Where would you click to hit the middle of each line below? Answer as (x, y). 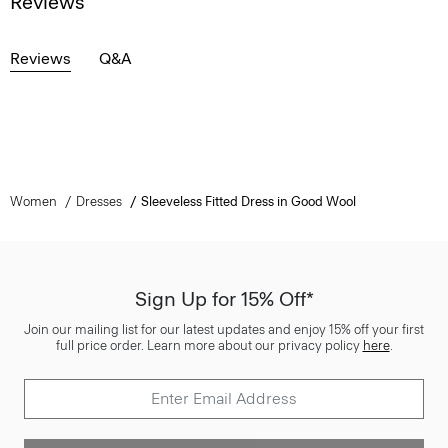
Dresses (98, 201)
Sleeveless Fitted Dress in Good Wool (248, 201)
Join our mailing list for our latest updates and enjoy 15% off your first (224, 329)
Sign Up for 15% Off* (224, 298)
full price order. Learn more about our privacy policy (209, 345)
